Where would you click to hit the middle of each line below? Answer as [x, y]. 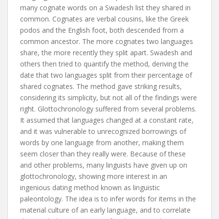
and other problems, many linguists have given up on [104, 165]
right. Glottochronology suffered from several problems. [108, 109]
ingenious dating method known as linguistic [90, 187]
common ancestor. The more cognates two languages [107, 41]
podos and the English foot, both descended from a [102, 30]
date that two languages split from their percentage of [106, 75]
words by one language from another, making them [102, 142]
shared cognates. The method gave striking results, [101, 86]
